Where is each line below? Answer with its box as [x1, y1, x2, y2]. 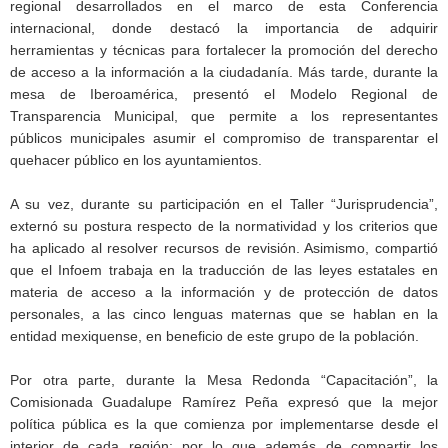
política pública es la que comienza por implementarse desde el [10, 415, 438, 432]
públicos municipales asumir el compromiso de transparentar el [10, 129, 438, 146]
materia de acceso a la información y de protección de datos [10, 283, 438, 300]
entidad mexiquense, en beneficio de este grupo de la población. [10, 327, 419, 344]
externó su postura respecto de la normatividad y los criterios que [10, 217, 438, 234]
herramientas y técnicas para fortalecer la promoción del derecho [10, 41, 438, 58]
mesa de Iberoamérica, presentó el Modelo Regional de [10, 85, 438, 102]
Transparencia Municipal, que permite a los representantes [10, 107, 438, 124]
